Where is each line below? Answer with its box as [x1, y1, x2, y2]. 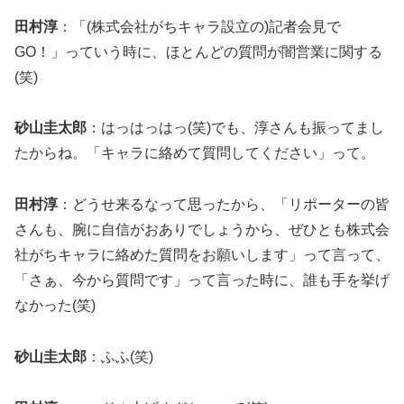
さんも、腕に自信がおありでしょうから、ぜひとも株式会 [14, 222, 390, 238]
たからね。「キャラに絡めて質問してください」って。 [14, 145, 375, 161]
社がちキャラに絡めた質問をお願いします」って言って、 [14, 247, 390, 263]
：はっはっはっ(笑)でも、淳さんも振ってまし [87, 120, 384, 136]
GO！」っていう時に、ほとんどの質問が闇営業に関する [14, 43, 382, 60]
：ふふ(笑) [87, 348, 153, 364]
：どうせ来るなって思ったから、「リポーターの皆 [58, 197, 390, 213]
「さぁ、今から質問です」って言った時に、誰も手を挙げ [14, 272, 390, 289]
